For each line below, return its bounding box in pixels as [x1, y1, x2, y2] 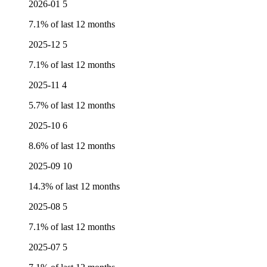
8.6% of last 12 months [29, 140, 115, 151]
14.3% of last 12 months [29, 181, 120, 191]
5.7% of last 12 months [29, 100, 115, 110]
